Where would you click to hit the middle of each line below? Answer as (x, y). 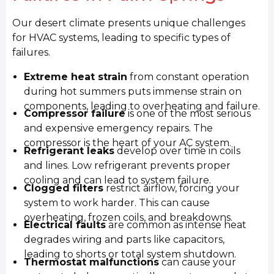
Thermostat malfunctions (92, 262)
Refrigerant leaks (69, 150)
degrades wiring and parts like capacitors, (124, 240)
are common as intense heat (176, 225)
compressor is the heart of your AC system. (128, 143)
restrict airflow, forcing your (172, 188)
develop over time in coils (178, 150)
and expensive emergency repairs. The (119, 128)
